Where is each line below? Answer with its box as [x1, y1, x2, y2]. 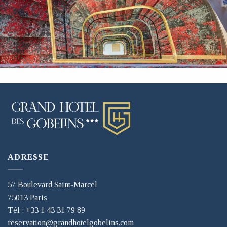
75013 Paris [8, 193, 47, 202]
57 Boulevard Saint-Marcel [8, 180, 97, 189]
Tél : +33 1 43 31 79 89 [8, 205, 85, 214]
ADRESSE [8, 153, 49, 162]
